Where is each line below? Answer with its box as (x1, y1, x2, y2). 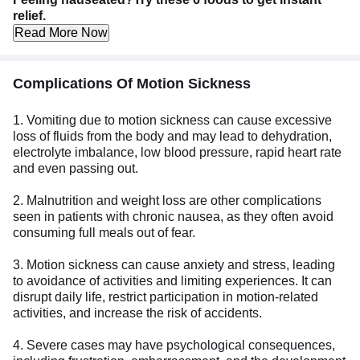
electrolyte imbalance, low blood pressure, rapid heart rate (13, 145, 342, 159)
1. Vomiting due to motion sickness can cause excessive (13, 112, 332, 127)
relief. (13, 8, 46, 22)
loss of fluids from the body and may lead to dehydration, (13, 129, 332, 143)
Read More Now (14, 25, 108, 39)
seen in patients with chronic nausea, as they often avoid (13, 209, 333, 223)
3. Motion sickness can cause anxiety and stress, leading (13, 257, 335, 272)
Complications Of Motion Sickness (13, 75, 251, 92)
